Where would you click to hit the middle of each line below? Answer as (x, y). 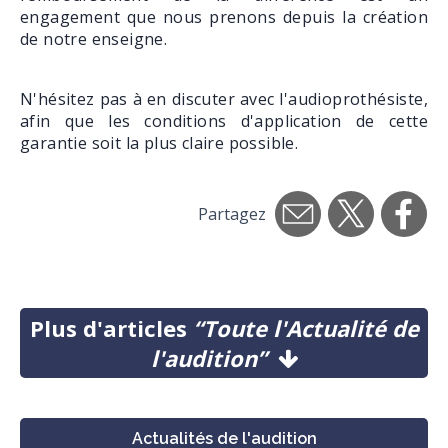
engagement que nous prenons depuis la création (224, 17)
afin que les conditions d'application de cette (224, 121)
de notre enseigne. (94, 39)
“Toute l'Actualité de (305, 328)
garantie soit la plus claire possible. (159, 143)
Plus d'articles (111, 328)
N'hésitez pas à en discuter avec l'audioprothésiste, (224, 99)
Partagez (232, 214)
